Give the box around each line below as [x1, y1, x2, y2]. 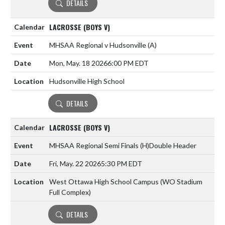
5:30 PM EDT [101, 159, 142, 168]
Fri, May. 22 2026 [49, 159, 101, 168]
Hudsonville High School [49, 77, 125, 86]
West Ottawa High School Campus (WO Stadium [49, 177, 202, 186]
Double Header [149, 141, 196, 150]
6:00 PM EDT [107, 59, 149, 68]
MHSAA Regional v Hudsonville [49, 41, 148, 50]
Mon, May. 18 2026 [49, 59, 107, 68]
